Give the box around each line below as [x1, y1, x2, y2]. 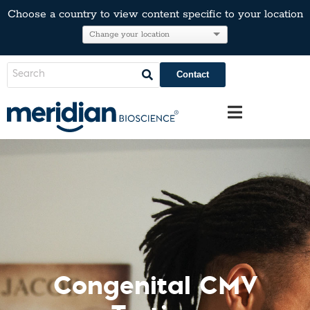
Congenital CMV [53, 266, 257, 302]
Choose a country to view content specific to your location [7, 8, 303, 21]
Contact [176, 69, 209, 80]
